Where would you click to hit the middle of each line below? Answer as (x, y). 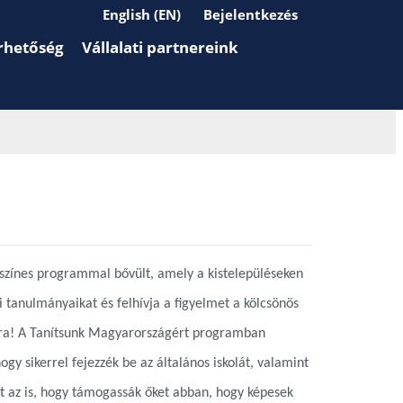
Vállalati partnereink (160, 47)
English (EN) (142, 14)
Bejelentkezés (251, 14)
